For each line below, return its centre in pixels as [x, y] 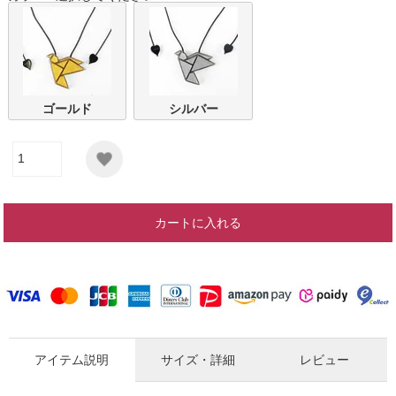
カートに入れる [198, 222]
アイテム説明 [72, 359]
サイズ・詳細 [198, 359]
